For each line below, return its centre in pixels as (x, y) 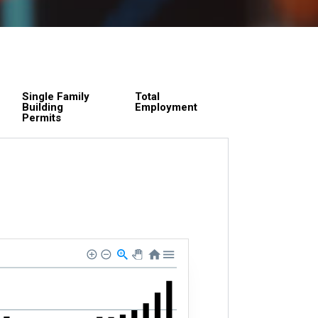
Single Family (56, 97)
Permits (42, 118)
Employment (166, 107)
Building (43, 107)
